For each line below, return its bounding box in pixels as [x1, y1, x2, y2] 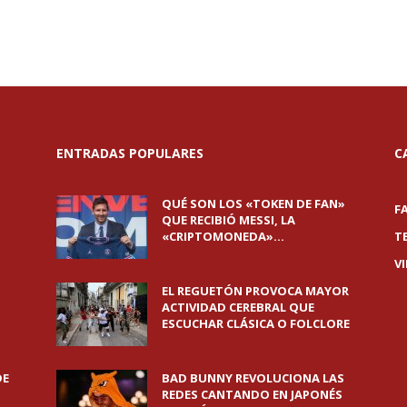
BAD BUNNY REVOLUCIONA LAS [162, 370, 344, 387]
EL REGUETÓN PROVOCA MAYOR [162, 283, 349, 300]
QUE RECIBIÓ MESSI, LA [162, 212, 295, 229]
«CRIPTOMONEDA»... [162, 228, 284, 245]
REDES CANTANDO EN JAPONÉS [162, 386, 342, 403]
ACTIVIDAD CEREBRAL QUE [162, 299, 314, 316]
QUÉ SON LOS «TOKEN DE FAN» [162, 195, 345, 213]
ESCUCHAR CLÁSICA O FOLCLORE [162, 315, 350, 333]
